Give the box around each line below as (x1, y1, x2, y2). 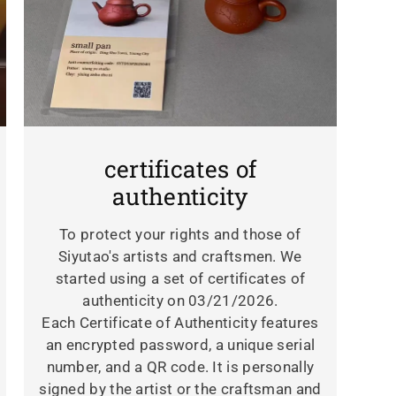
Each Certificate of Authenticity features (42, 314, 319, 332)
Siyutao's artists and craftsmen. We (58, 247, 302, 266)
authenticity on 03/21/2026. (82, 292, 278, 310)
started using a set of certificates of (55, 270, 306, 288)
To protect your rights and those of (59, 225, 301, 244)
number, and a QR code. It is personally (46, 358, 315, 377)
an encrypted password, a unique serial (45, 336, 316, 354)
